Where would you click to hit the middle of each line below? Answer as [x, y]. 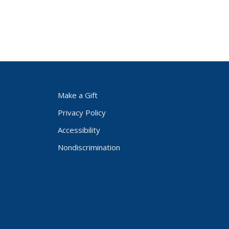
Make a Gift [77, 95]
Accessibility [79, 130]
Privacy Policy [82, 112]
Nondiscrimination [89, 147]
